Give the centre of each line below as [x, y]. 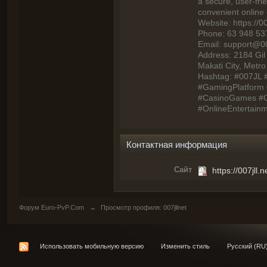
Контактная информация [177, 145]
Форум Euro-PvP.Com [52, 208]
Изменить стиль [185, 246]
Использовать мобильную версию [92, 246]
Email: [211, 44]
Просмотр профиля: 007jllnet [143, 208]
